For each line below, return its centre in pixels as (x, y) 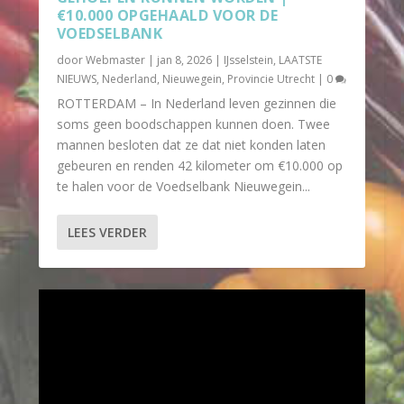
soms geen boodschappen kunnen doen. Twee (193, 124)
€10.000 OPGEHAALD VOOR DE (167, 16)
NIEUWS (76, 79)
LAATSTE (300, 60)
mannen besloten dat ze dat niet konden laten (191, 145)
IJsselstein (248, 60)
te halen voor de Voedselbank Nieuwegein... (183, 187)
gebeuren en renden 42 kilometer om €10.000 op (199, 166)
